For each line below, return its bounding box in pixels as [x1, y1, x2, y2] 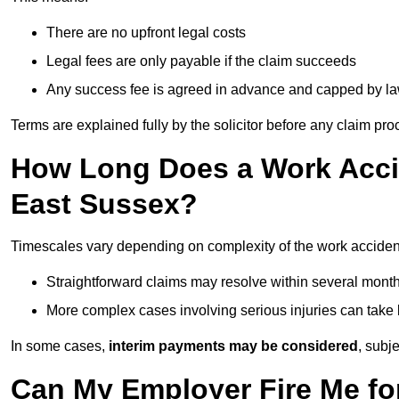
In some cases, [11, 338, 109, 354]
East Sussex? [11, 188, 198, 221]
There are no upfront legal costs [46, 25, 246, 41]
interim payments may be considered [109, 338, 358, 354]
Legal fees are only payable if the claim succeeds [46, 53, 356, 69]
